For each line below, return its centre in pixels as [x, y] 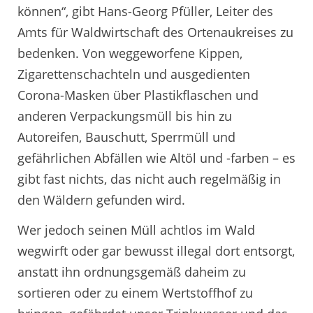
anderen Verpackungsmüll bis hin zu [125, 116]
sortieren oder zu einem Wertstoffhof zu [135, 293]
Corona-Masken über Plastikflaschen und [138, 95]
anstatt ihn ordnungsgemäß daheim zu [132, 272]
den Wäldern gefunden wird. [101, 199]
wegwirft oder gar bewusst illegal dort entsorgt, [156, 251]
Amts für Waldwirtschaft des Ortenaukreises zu [155, 32]
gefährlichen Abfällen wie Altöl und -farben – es [156, 158]
